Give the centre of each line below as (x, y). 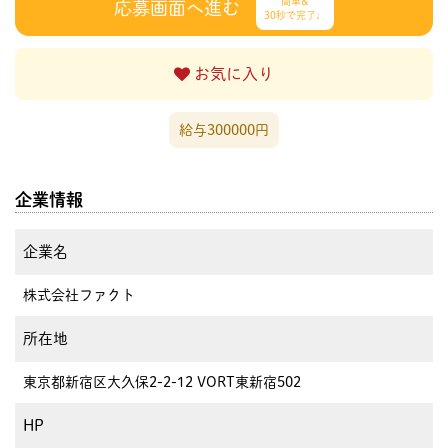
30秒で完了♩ (295, 14)
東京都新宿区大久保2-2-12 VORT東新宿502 (162, 381)
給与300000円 (224, 129)
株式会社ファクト (79, 294)
